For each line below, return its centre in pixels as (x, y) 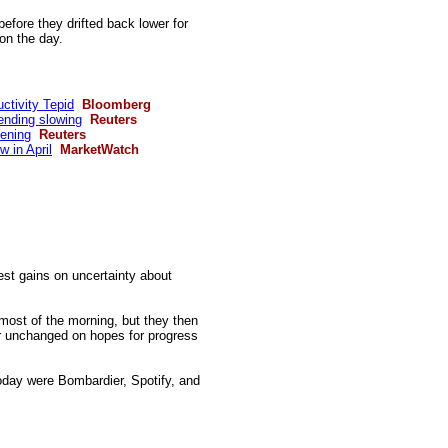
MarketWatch (97, 149)
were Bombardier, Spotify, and (113, 380)
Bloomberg (114, 104)
